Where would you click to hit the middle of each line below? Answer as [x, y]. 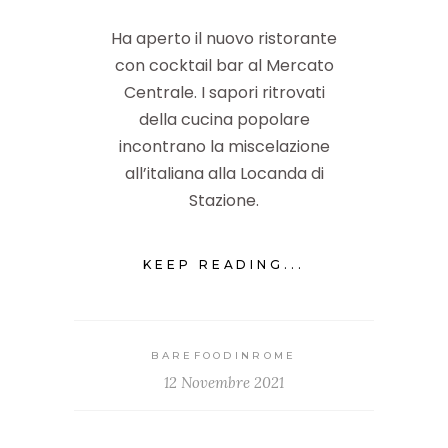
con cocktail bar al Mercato [224, 66]
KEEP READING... [224, 264]
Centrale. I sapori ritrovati [224, 93]
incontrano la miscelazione [224, 147]
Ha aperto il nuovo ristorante [224, 39]
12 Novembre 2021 [224, 382]
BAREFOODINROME [224, 355]
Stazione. [224, 201]
